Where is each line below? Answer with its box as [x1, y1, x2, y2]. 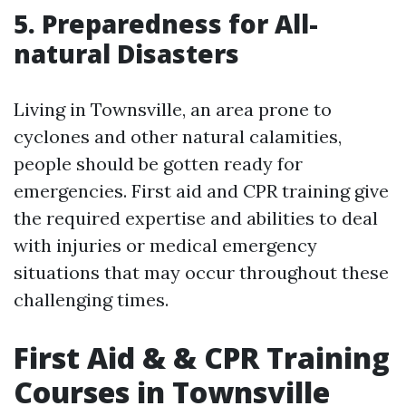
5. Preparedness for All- [14, 6, 318, 41]
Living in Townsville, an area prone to [14, 98, 332, 121]
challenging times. [14, 288, 169, 311]
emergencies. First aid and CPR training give [14, 179, 389, 202]
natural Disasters [14, 36, 239, 71]
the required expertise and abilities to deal [14, 207, 378, 229]
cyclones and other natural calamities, [14, 125, 342, 148]
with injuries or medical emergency [14, 234, 317, 256]
